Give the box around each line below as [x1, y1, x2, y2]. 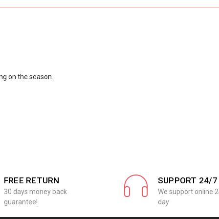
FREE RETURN [3, 175, 60, 185]
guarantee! [3, 198, 38, 206]
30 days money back [3, 188, 67, 196]
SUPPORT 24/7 [157, 175, 218, 185]
